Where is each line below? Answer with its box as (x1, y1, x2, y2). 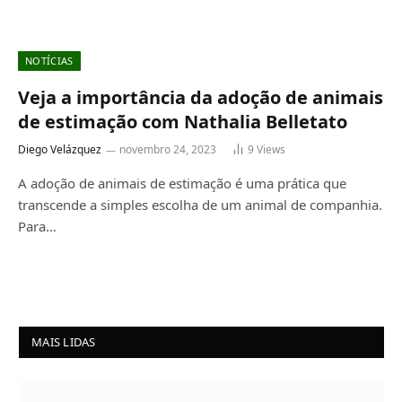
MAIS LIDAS (31, 333, 96, 350)
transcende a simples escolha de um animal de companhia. (18, 195, 382, 214)
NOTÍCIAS (25, 53, 74, 67)
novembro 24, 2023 (119, 141, 216, 157)
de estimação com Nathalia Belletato (18, 109, 347, 134)
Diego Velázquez (18, 141, 101, 157)
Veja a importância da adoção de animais (18, 84, 383, 109)
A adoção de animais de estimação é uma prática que (18, 173, 346, 192)
